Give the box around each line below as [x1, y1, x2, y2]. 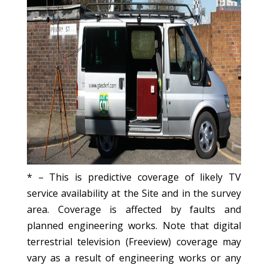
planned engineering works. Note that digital [26, 219, 242, 232]
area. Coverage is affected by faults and [26, 203, 242, 216]
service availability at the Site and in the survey [26, 187, 242, 200]
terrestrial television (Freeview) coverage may [26, 235, 242, 248]
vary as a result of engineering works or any [26, 251, 242, 264]
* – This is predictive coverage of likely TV [26, 170, 242, 184]
